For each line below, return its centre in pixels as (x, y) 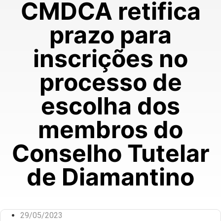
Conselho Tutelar (110, 153)
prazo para (110, 35)
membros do (110, 129)
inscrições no (110, 58)
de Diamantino (110, 177)
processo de (110, 82)
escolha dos (110, 106)
